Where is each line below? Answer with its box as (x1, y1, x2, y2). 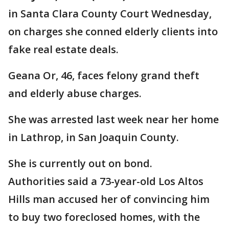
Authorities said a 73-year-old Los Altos (8, 174, 203, 188)
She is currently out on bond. (8, 156, 152, 170)
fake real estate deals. (8, 42, 119, 56)
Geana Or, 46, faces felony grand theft (8, 68, 199, 82)
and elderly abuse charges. (8, 86, 142, 100)
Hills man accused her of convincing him (8, 192, 210, 206)
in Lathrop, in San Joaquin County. (8, 130, 179, 144)
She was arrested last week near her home (8, 112, 219, 126)
